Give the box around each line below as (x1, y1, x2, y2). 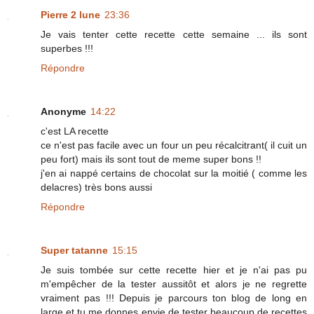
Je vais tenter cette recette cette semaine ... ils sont (41, 29, 307, 41)
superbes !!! (41, 43, 93, 55)
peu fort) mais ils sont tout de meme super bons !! (41, 153, 261, 165)
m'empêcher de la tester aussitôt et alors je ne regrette (41, 278, 307, 290)
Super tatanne (41, 245, 108, 257)
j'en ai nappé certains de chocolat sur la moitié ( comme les (41, 168, 307, 179)
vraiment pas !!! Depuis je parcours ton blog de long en (41, 292, 307, 304)
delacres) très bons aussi (41, 182, 152, 193)
